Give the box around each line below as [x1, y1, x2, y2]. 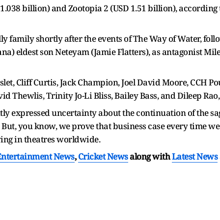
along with [130, 150, 170, 162]
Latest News [171, 150, 218, 162]
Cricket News [78, 150, 128, 162]
